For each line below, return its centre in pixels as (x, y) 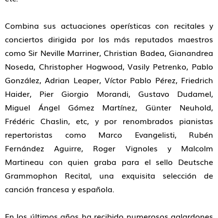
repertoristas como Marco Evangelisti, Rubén (109, 134)
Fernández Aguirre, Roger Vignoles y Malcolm (109, 148)
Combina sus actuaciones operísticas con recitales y (109, 25)
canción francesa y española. (60, 189)
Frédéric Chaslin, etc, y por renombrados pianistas (109, 120)
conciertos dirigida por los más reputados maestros (109, 39)
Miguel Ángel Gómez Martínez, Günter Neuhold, (109, 107)
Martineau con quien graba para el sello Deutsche (109, 161)
